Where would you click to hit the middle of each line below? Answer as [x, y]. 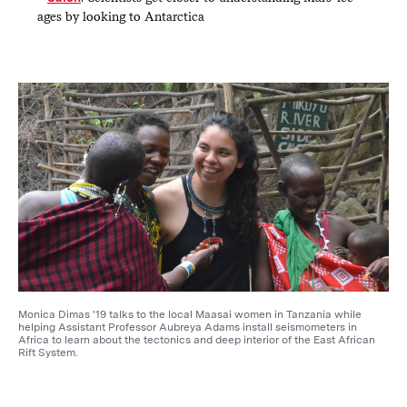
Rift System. [47, 352]
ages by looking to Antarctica [120, 16]
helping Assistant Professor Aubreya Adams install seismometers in [187, 327]
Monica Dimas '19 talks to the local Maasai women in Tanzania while [189, 314]
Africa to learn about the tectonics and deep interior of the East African [196, 339]
